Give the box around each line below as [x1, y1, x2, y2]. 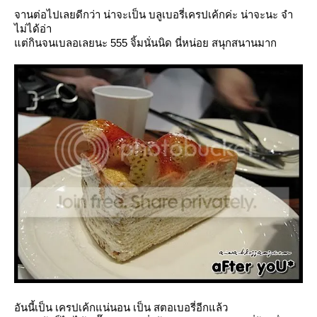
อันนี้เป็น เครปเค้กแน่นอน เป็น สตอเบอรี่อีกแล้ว [14, 301, 228, 313]
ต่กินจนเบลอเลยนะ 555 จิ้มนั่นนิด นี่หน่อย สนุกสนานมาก [14, 36, 277, 49]
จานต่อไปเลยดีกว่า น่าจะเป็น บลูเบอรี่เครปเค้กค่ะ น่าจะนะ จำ [14, 8, 293, 21]
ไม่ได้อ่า [14, 22, 52, 35]
